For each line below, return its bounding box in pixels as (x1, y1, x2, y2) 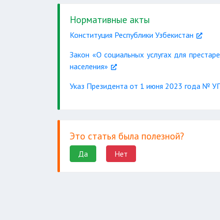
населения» (70, 61, 108, 71)
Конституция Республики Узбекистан (70, 30, 193, 40)
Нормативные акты (70, 13, 150, 26)
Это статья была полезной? (70, 130, 184, 142)
